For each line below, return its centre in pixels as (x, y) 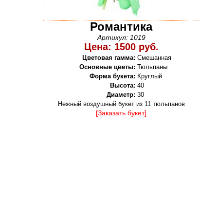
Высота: (122, 85)
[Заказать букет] (121, 113)
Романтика (121, 27)
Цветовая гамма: (109, 58)
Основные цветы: (107, 67)
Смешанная (154, 58)
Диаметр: (121, 95)
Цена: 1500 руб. (121, 47)
